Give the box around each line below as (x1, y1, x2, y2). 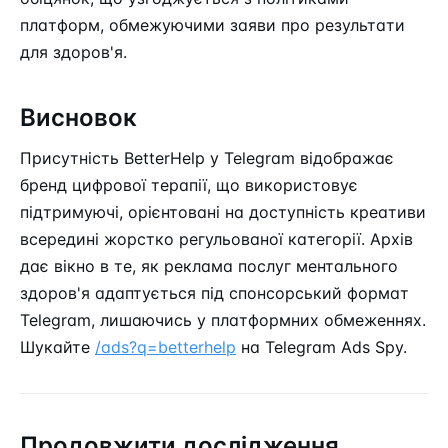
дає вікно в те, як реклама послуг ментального (20, 255, 398, 276)
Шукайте (20, 336, 95, 357)
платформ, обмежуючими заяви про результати (20, 14, 405, 35)
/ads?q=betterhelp (95, 336, 236, 357)
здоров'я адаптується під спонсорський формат (20, 282, 409, 303)
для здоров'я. (20, 41, 127, 62)
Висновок (20, 102, 137, 132)
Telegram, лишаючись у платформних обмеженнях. (20, 309, 426, 330)
